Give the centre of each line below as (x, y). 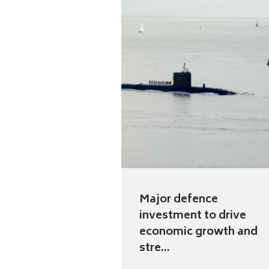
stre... (155, 249)
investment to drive (193, 216)
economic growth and (198, 233)
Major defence (179, 200)
